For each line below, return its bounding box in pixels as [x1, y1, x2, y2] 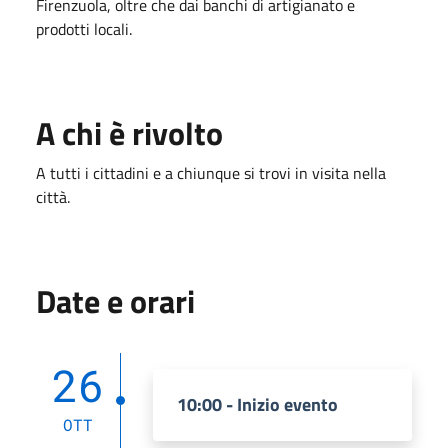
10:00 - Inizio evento [177, 390, 338, 418]
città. [36, 184, 70, 209]
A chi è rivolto [36, 108, 223, 157]
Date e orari [36, 276, 195, 325]
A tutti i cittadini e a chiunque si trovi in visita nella [36, 160, 386, 185]
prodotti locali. [36, 16, 132, 41]
